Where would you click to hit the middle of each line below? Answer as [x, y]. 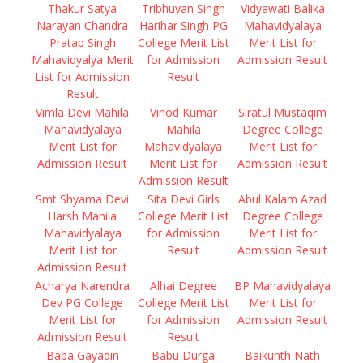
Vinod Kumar [183, 112]
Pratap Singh [82, 43]
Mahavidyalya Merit [82, 60]
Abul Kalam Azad [282, 199]
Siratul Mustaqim [282, 112]
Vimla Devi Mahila [82, 112]
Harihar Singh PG [183, 26]
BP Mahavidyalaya [282, 286]
